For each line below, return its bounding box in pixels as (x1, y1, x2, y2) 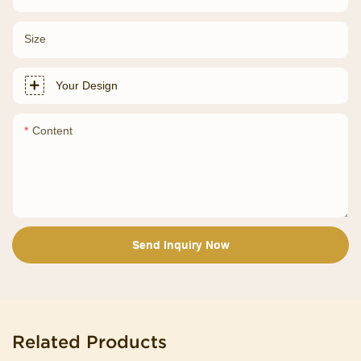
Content (32, 123, 73, 137)
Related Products (12, 331, 167, 351)
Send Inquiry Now (131, 238, 230, 251)
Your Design (56, 78, 118, 92)
